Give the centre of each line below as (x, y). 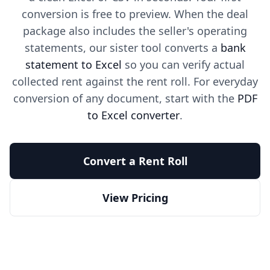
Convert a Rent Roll (135, 161)
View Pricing (135, 198)
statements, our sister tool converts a (122, 48)
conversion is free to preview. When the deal (135, 14)
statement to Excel (74, 64)
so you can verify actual (183, 64)
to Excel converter (133, 115)
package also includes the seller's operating (135, 31)
